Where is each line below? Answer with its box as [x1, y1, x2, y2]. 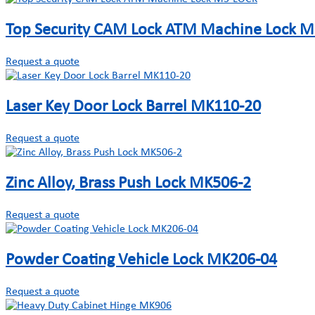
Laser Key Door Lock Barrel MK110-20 [6, 98, 261, 116]
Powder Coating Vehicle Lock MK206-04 [6, 251, 277, 269]
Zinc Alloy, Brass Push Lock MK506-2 [6, 174, 251, 192]
